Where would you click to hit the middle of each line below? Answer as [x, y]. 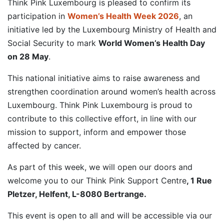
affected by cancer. [44, 145]
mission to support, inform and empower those [97, 132]
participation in [37, 16]
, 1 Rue [199, 180]
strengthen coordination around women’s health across [111, 91]
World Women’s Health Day [152, 43]
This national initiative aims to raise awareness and [104, 78]
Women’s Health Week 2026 [123, 16]
